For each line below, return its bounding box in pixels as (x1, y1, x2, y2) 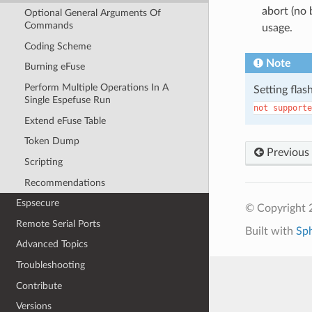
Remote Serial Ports (16, 218, 101, 229)
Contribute (16, 280, 63, 291)
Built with (244, 225, 296, 237)
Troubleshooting (16, 260, 86, 271)
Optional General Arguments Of (24, 8, 161, 19)
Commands (24, 20, 73, 31)
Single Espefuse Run (24, 95, 111, 106)
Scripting (24, 156, 63, 167)
